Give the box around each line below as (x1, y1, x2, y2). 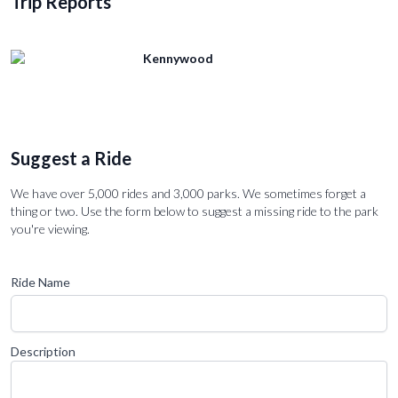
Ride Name (11, 275, 70, 290)
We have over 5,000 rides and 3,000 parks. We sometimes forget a (11, 186, 366, 201)
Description (11, 344, 76, 359)
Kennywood (143, 51, 214, 66)
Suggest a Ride (11, 147, 131, 169)
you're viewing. (11, 221, 90, 236)
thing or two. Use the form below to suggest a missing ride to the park (11, 203, 378, 219)
